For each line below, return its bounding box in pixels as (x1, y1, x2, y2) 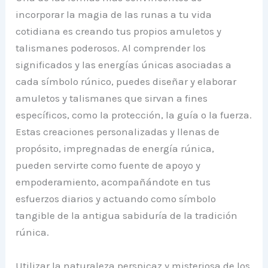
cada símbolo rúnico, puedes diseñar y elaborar (16, 75, 237, 88)
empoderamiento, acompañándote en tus (16, 176, 211, 188)
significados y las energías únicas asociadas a (16, 59, 232, 71)
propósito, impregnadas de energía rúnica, (16, 142, 215, 155)
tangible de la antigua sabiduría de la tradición (16, 209, 238, 222)
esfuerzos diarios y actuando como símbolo (16, 193, 217, 205)
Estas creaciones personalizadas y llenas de (16, 126, 220, 138)
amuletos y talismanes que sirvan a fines (16, 92, 208, 105)
